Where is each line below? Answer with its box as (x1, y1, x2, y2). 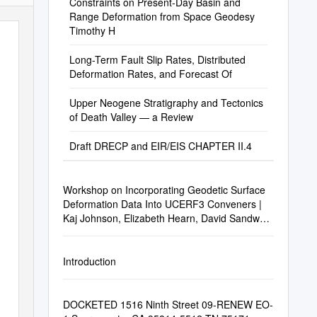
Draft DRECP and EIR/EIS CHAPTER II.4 (69, 139, 252, 153)
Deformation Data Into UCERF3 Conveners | (62, 197, 262, 211)
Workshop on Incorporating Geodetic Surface (62, 183, 265, 197)
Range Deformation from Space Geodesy (69, 9, 255, 23)
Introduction (62, 254, 116, 268)
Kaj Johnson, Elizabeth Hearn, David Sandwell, (62, 211, 272, 225)
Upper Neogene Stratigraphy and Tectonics (69, 96, 263, 110)
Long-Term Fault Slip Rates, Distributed (69, 52, 246, 67)
